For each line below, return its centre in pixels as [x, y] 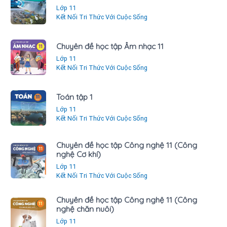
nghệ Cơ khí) [79, 154]
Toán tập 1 [74, 97]
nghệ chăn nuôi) [85, 209]
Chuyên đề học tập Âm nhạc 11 [110, 46]
